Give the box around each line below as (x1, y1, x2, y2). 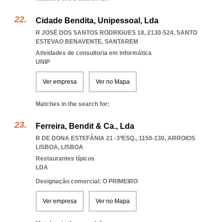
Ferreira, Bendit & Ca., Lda (36, 122, 134, 130)
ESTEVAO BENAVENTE (36, 38, 102, 45)
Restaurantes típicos (36, 155, 95, 162)
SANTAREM (105, 38, 138, 45)
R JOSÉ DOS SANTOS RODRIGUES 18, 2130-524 (36, 29, 173, 36)
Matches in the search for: (36, 101, 110, 108)
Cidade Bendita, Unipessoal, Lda (36, 16, 159, 25)
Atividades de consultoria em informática (36, 50, 152, 56)
